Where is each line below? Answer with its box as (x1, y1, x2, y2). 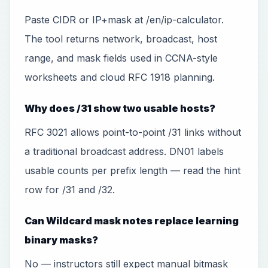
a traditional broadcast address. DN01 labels (25, 145, 224, 157)
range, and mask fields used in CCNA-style (25, 52, 218, 64)
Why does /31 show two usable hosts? (25, 102, 215, 114)
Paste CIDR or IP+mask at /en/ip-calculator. (25, 14, 224, 26)
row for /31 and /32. (25, 184, 115, 196)
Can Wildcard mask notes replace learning (25, 215, 239, 227)
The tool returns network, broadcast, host (25, 33, 217, 45)
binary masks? (25, 234, 98, 246)
